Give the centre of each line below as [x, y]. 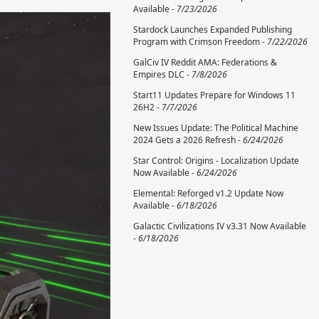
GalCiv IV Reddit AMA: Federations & [205, 62]
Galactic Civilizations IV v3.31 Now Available [220, 226]
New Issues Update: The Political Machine [216, 128]
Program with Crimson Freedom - [200, 42]
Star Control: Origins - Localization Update [216, 161]
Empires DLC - [162, 74]
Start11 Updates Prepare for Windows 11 [214, 95]
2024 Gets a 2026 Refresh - [188, 140]
